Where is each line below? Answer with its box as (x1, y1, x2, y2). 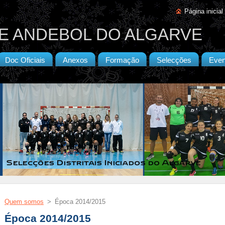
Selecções (157, 56, 191, 64)
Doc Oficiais (5, 56, 45, 64)
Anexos (63, 56, 88, 64)
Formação (105, 56, 139, 64)
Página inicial (184, 8, 223, 15)
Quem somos (5, 198, 44, 205)
